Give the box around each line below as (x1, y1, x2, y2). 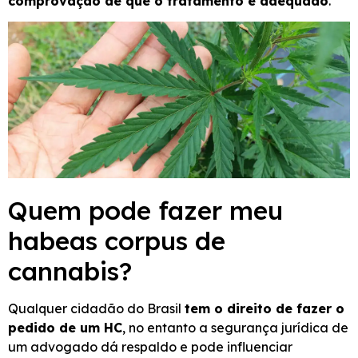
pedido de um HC (8, 319, 122, 336)
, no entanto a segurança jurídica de (122, 319, 348, 336)
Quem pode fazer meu (8, 193, 283, 226)
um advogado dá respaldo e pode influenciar (8, 338, 292, 355)
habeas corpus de (8, 224, 225, 257)
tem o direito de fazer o (185, 300, 344, 316)
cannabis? (8, 254, 132, 287)
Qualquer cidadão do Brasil (8, 300, 185, 316)
